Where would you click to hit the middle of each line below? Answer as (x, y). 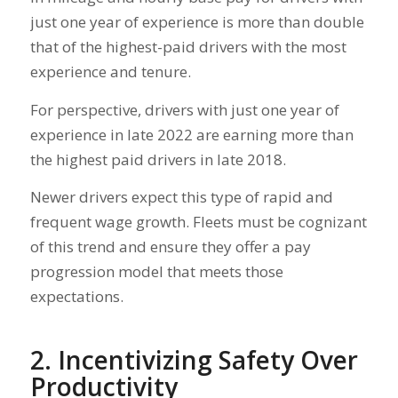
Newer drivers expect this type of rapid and (181, 197)
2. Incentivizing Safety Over (194, 360)
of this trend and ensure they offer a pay (170, 247)
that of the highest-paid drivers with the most (188, 47)
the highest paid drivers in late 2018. (159, 159)
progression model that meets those (156, 272)
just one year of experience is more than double (197, 22)
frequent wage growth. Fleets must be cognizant (198, 222)
